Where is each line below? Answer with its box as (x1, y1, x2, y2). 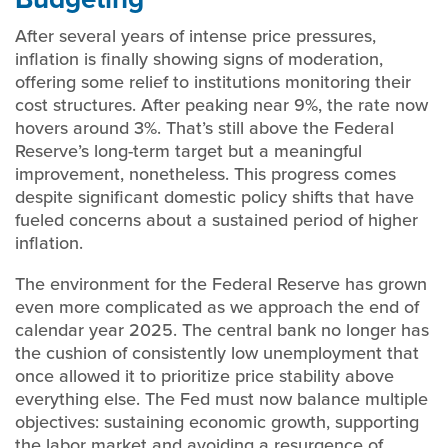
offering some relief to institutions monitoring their (15, 69, 411, 94)
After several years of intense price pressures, (15, 23, 376, 48)
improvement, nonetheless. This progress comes (15, 161, 396, 186)
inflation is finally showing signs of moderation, (15, 46, 383, 71)
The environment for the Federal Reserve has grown (15, 271, 427, 296)
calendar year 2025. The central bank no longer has (15, 317, 429, 342)
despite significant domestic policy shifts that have (15, 184, 414, 209)
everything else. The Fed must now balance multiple (15, 386, 428, 411)
